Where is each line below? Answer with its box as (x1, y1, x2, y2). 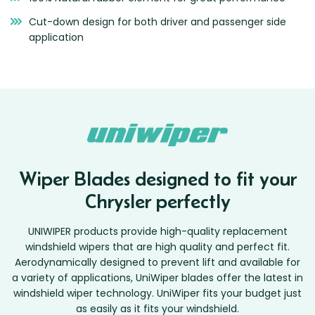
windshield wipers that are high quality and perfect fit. (25, 239, 290, 254)
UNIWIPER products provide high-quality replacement (27, 224, 288, 238)
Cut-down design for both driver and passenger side (29, 14, 286, 29)
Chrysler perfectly (84, 189, 231, 212)
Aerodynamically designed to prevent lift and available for (15, 255, 300, 269)
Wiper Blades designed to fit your (18, 167, 297, 190)
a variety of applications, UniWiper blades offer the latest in (12, 270, 303, 285)
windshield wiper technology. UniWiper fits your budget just (13, 285, 302, 300)
